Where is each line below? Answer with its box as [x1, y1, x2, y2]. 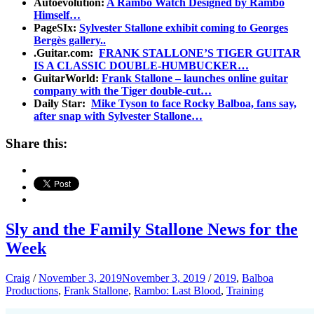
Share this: [6, 135, 67, 151]
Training [226, 285, 264, 297]
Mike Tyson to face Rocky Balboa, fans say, [91, 97, 296, 109]
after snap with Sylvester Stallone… [34, 109, 203, 122]
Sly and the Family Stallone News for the [6, 220, 298, 239]
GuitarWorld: [34, 71, 102, 84]
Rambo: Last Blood [134, 285, 221, 297]
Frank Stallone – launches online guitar [102, 71, 288, 84]
